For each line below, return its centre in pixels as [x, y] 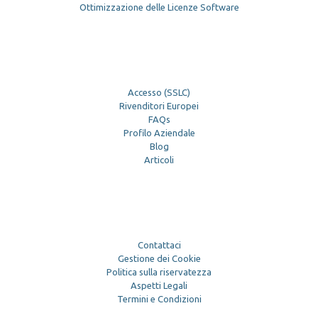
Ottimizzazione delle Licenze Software [159, 7]
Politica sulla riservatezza [159, 272]
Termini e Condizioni [159, 299]
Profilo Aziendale [159, 133]
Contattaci [159, 245]
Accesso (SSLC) [159, 93]
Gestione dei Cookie [159, 259]
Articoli [159, 160]
